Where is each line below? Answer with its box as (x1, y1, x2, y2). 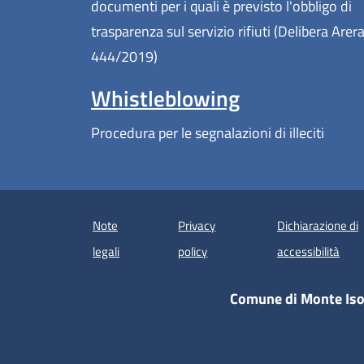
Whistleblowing (91, 81, 240, 116)
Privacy (178, 215, 216, 235)
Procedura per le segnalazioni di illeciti (91, 122, 324, 145)
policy (178, 241, 208, 261)
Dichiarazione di (277, 215, 359, 235)
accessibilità (277, 241, 340, 261)
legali (93, 241, 120, 261)
